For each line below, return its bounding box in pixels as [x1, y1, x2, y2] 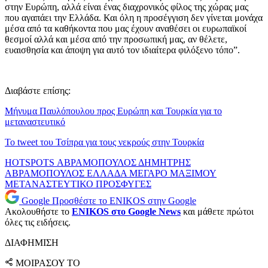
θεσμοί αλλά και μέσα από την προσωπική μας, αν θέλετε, [5, 34, 227, 45]
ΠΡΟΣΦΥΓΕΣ [96, 179, 151, 190]
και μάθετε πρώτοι [181, 206, 254, 217]
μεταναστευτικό [5, 117, 65, 127]
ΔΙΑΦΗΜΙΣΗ [5, 237, 59, 248]
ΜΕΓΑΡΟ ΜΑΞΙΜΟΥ [129, 168, 217, 179]
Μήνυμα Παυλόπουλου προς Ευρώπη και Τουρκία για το [5, 106, 222, 117]
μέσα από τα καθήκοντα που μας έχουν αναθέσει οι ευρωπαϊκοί [5, 23, 246, 34]
